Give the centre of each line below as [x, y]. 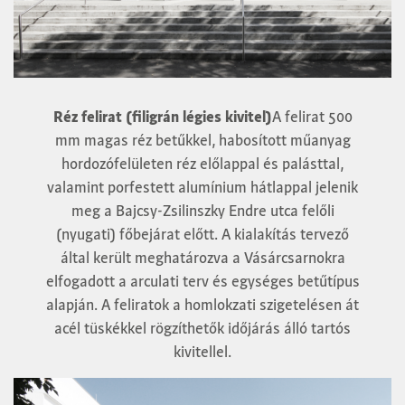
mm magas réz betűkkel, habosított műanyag [202, 141]
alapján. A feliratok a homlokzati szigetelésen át [202, 305]
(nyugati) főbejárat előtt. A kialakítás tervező [202, 235]
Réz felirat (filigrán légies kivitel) [162, 117]
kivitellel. [202, 352]
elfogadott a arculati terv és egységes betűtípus [202, 282]
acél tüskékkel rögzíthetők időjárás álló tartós [202, 329]
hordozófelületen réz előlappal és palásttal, [202, 164]
